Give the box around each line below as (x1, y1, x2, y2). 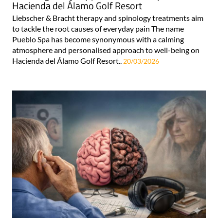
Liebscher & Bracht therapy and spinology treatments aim (12, 13, 203, 22)
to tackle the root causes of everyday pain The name (12, 23, 184, 33)
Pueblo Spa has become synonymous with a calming (12, 34, 184, 44)
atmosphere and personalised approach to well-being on (12, 45, 200, 54)
